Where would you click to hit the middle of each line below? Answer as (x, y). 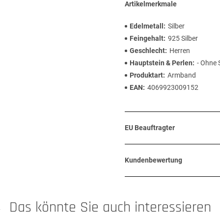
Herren (180, 51)
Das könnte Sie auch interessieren (110, 207)
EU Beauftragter (150, 128)
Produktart (146, 75)
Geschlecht (147, 51)
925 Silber (183, 38)
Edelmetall (147, 26)
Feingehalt (147, 38)
